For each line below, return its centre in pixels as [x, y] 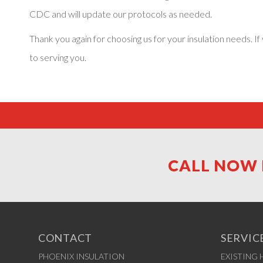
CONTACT [65, 238]
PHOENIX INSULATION [81, 256]
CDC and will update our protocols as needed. [121, 14]
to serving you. [58, 57]
